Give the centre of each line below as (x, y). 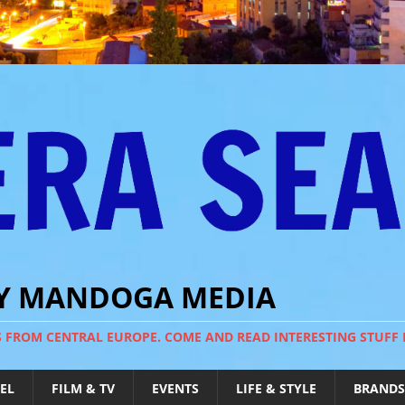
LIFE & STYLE (276, 389)
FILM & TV (83, 389)
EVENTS (175, 389)
